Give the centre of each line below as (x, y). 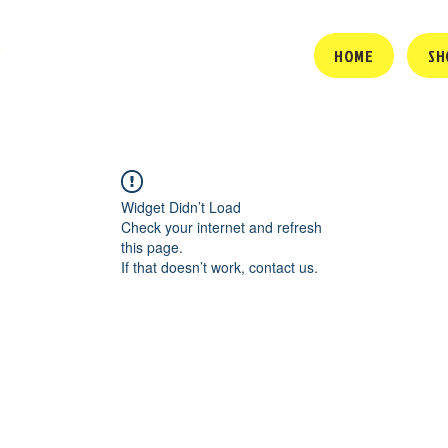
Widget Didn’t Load (181, 206)
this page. (152, 246)
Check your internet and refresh (221, 226)
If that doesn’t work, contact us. (219, 266)
